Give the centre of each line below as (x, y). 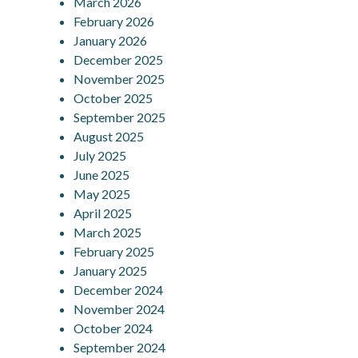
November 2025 (119, 78)
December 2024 (119, 289)
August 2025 (109, 136)
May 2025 (102, 193)
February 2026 (114, 21)
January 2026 (111, 40)
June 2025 (102, 174)
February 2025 (114, 251)
